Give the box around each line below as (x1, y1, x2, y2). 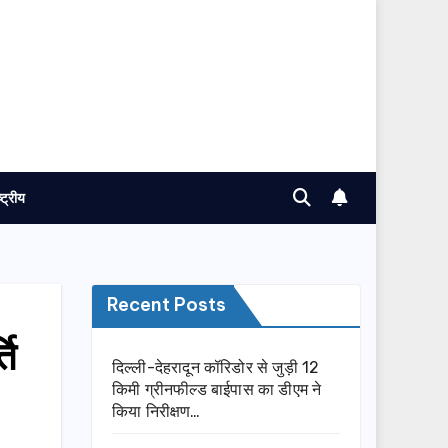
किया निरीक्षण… (112, 402, 201, 422)
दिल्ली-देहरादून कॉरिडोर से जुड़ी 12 (112, 358, 320, 378)
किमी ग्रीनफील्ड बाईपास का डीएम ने (112, 380, 322, 400)
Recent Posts (107, 293, 226, 317)
